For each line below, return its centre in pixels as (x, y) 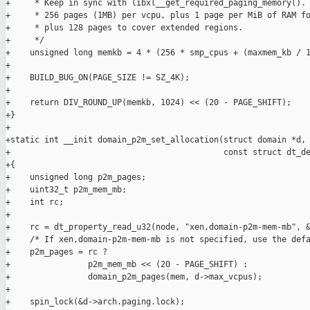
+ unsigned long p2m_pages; (76, 177)
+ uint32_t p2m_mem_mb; (66, 190)
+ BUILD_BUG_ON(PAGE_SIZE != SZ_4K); (98, 78)
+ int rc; (35, 202)
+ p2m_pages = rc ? (56, 252)
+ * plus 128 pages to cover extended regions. (124, 28)
